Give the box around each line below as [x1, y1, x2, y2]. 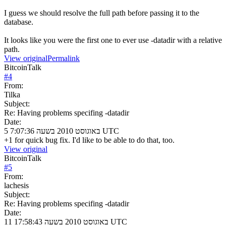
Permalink [47, 53, 80, 63]
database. [4, 17, 33, 26]
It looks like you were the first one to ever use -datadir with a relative [4, 35, 222, 44]
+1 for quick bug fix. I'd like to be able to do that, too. [4, 135, 175, 144]
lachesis [4, 181, 29, 190]
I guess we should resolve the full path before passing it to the [4, 8, 199, 17]
